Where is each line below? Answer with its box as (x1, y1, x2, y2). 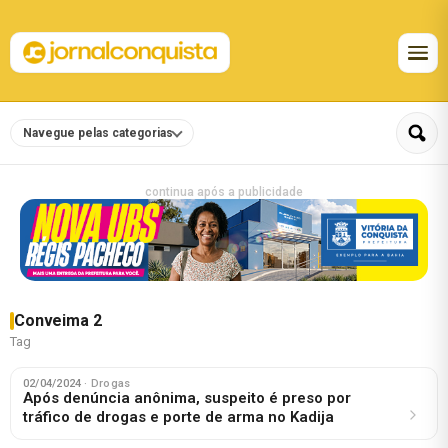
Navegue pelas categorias (23, 126, 173, 141)
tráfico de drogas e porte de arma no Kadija (23, 407, 334, 426)
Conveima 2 (14, 310, 102, 330)
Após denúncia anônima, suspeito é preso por (23, 388, 351, 407)
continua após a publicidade (145, 185, 303, 199)
